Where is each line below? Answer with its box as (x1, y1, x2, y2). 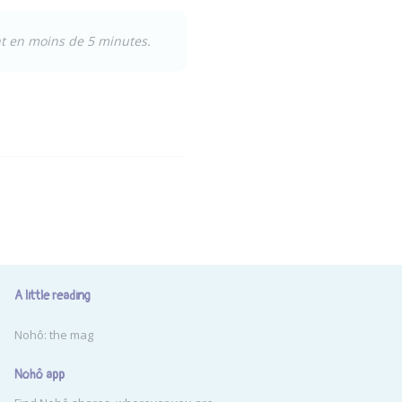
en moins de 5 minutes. (5, 31, 151, 49)
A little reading (14, 288, 91, 303)
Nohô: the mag (14, 327, 93, 343)
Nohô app (14, 367, 65, 382)
